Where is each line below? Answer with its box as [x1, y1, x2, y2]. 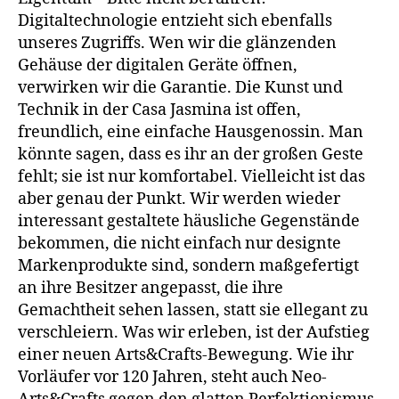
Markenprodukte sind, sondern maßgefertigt [18, 256, 359, 276]
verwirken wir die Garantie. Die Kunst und [18, 77, 343, 98]
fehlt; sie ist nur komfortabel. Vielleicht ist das [18, 167, 365, 187]
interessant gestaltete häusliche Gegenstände [18, 211, 360, 232]
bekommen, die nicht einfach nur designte [18, 233, 341, 254]
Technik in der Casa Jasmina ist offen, [18, 100, 301, 120]
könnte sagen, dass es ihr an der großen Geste [18, 144, 363, 165]
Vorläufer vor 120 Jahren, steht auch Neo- [18, 367, 327, 387]
